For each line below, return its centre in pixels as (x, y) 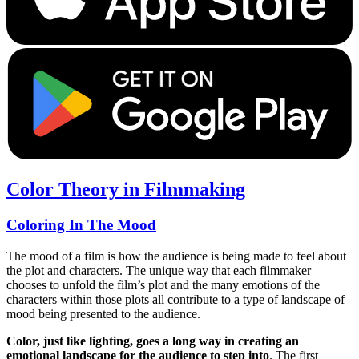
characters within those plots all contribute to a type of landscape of (175, 299)
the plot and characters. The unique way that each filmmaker (159, 270)
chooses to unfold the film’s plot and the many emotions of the (163, 284)
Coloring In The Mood (81, 225)
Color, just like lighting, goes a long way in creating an (153, 341)
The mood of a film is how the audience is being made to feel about (176, 256)
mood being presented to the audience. (103, 313)
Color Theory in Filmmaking (126, 190)
